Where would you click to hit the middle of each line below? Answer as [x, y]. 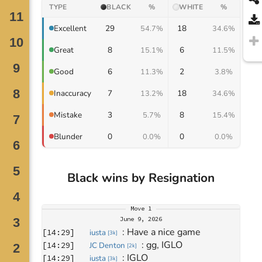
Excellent [70, 28]
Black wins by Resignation [141, 177]
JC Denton [107, 245]
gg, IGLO [165, 245]
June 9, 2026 [141, 219]
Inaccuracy [73, 93]
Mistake [68, 115]
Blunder [68, 136]
